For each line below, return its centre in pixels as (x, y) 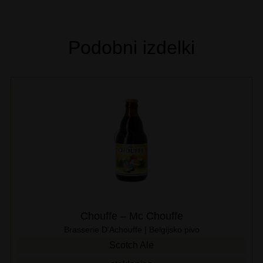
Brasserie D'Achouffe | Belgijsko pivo (131, 230)
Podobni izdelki (131, 48)
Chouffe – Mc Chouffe (131, 216)
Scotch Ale (131, 245)
